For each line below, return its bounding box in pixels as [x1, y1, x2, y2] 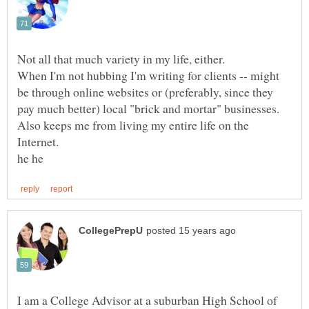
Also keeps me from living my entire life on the [17, 117, 249, 134]
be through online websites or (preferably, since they [17, 83, 273, 101]
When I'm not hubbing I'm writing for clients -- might [17, 67, 279, 84]
